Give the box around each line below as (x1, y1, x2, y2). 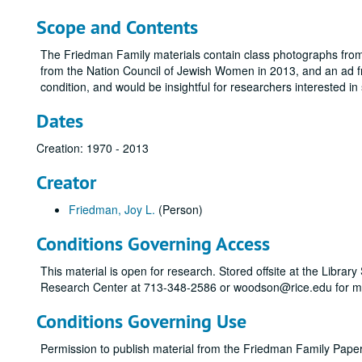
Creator (36, 170, 96, 195)
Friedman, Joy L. (69, 201, 155, 217)
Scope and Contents (36, 15, 198, 40)
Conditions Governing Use (36, 309, 246, 334)
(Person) (155, 201, 203, 217)
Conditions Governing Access (36, 231, 270, 256)
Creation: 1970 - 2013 (36, 140, 149, 156)
